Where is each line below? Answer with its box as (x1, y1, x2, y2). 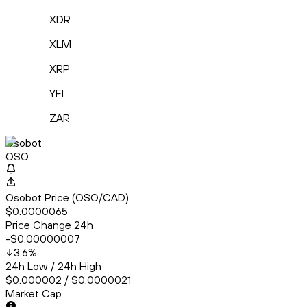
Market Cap (5, 286, 62, 301)
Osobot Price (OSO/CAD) (5, 191, 129, 205)
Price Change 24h (5, 218, 93, 232)
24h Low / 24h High (5, 259, 101, 273)
